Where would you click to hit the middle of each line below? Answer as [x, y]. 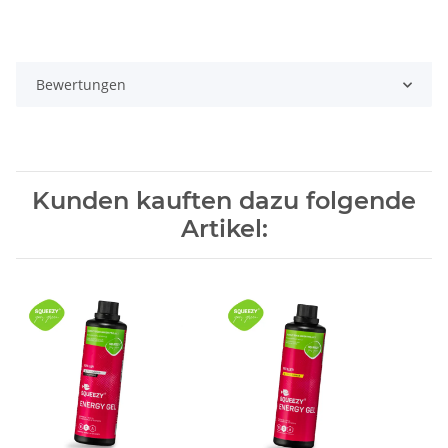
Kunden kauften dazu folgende [224, 201]
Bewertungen [81, 85]
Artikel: [224, 229]
